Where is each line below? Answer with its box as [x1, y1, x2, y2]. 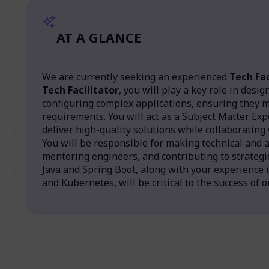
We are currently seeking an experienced [41, 70, 229, 84]
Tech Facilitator [41, 83, 119, 97]
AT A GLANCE [56, 28, 141, 46]
